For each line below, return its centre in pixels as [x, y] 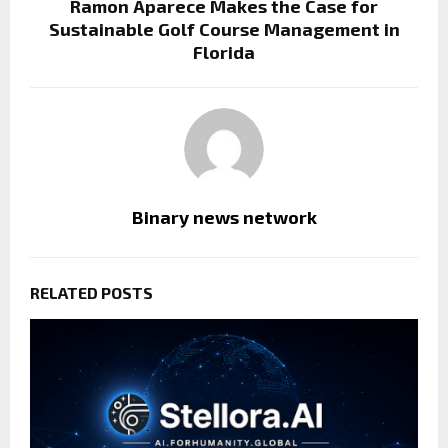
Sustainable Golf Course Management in [224, 28]
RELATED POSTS [91, 292]
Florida [224, 51]
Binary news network [224, 216]
